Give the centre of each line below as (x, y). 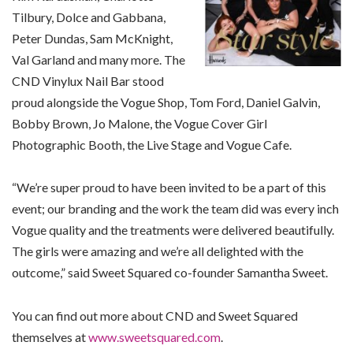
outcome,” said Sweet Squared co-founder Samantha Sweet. (170, 273)
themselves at (50, 336)
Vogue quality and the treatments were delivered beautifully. (173, 230)
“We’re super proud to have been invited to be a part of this (169, 188)
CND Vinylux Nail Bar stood (88, 80)
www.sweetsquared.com (154, 336)
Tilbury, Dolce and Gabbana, (89, 17)
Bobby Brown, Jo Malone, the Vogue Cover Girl (139, 123)
